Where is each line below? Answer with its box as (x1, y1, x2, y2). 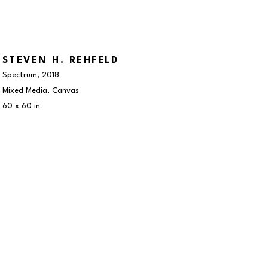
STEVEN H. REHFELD (2, 55, 119, 65)
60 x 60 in (2, 102, 40, 110)
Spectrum (2, 71, 37, 79)
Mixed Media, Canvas (2, 86, 79, 95)
